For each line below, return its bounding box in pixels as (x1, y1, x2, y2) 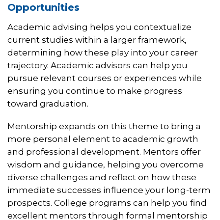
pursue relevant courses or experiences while (7, 73, 202, 83)
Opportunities (7, 1, 80, 14)
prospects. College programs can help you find (7, 198, 207, 208)
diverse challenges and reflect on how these (7, 172, 196, 183)
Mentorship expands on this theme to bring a (7, 121, 201, 132)
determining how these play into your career (7, 48, 198, 58)
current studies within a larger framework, (7, 35, 187, 45)
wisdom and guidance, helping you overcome (7, 160, 204, 170)
